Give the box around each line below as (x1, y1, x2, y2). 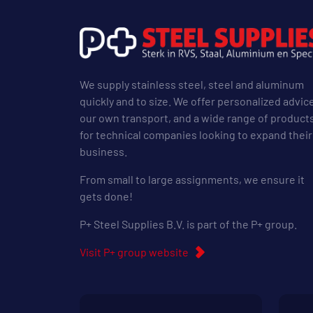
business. (80, 144, 127, 158)
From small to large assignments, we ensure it (80, 172, 305, 186)
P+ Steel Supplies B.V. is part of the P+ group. (80, 217, 297, 231)
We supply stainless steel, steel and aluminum (80, 77, 304, 91)
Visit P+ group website (80, 245, 189, 259)
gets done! (80, 189, 133, 203)
